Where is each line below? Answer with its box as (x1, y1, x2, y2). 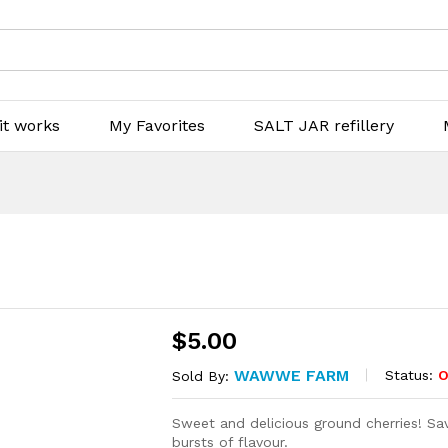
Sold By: (172, 367, 235, 384)
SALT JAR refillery (254, 115, 395, 135)
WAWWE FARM (234, 365, 350, 385)
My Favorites (109, 115, 206, 135)
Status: (385, 367, 434, 384)
